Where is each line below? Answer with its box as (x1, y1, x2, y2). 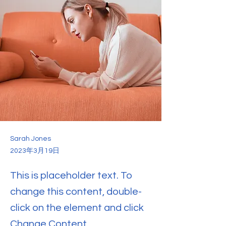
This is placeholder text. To (10, 171, 132, 181)
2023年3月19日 (10, 147, 60, 154)
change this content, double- (10, 187, 142, 197)
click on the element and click (10, 203, 144, 213)
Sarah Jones (10, 135, 51, 142)
